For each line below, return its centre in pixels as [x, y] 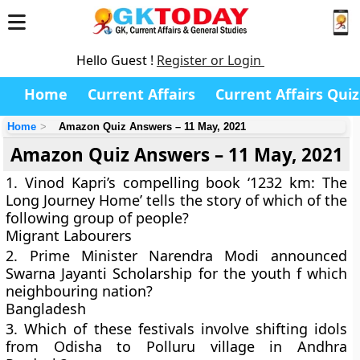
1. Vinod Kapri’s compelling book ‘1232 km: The [176, 182]
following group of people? [98, 218]
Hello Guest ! [117, 60]
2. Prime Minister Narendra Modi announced [176, 256]
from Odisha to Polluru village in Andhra [176, 346]
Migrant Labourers [69, 235]
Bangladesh [46, 309]
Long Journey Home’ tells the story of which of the [176, 200]
